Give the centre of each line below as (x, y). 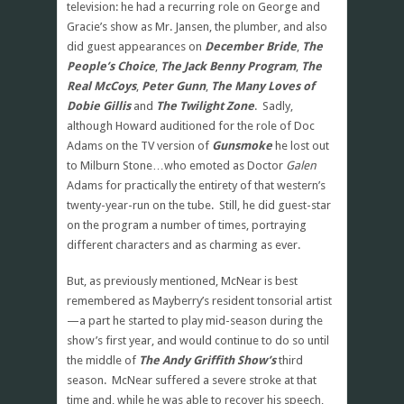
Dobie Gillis (99, 106)
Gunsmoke (242, 145)
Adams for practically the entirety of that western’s (196, 185)
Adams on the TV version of (139, 145)
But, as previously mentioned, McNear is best (182, 280)
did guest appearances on (136, 46)
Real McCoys (101, 86)
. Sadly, (274, 106)
